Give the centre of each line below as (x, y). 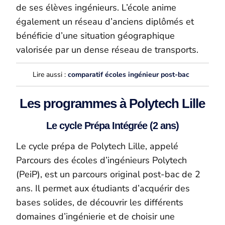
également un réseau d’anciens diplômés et (105, 22)
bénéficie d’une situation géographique (96, 36)
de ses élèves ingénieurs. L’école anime (96, 8)
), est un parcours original (90, 174)
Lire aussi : (50, 75)
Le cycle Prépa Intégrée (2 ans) (112, 125)
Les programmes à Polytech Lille (113, 104)
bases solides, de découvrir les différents (100, 202)
